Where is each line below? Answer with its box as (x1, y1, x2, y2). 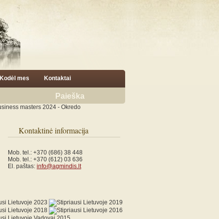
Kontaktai (44, 75, 71, 82)
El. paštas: (8, 163, 37, 170)
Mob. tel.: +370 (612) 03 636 (8, 156, 83, 163)
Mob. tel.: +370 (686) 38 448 (8, 149, 83, 156)
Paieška (55, 92, 85, 100)
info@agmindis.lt (37, 163, 81, 170)
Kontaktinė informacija (19, 125, 88, 135)
